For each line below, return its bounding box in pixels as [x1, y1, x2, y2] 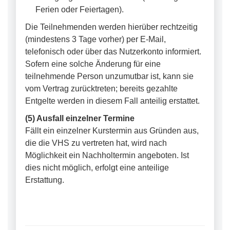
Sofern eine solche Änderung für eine [25, 60, 161, 68]
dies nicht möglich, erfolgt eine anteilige [25, 163, 169, 172]
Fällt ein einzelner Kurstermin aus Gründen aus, [25, 126, 199, 135]
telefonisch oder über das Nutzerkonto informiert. [25, 47, 201, 56]
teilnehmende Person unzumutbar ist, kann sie [25, 72, 194, 81]
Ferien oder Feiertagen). [35, 5, 124, 14]
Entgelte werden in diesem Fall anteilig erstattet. [25, 97, 200, 105]
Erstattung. [25, 176, 64, 184]
